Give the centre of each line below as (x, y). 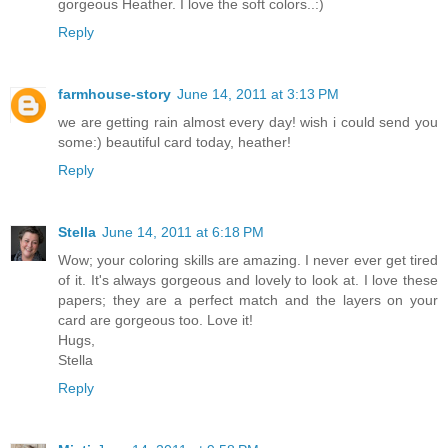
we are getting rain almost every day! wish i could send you (248, 121)
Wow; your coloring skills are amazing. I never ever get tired (248, 259)
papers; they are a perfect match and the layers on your (248, 299)
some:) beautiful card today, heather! (174, 141)
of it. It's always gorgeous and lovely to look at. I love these (248, 279)
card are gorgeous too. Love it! (155, 319)
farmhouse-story (114, 93)
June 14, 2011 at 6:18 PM (183, 231)
